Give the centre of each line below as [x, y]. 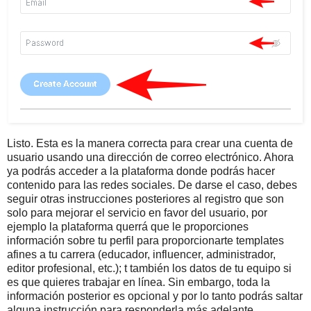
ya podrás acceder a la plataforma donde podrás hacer [141, 171]
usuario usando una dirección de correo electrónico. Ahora [150, 158]
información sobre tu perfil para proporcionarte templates [145, 241]
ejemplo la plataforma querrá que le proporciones [128, 227]
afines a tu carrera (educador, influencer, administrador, [141, 255]
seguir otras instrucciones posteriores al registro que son [145, 199]
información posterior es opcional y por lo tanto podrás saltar [155, 296]
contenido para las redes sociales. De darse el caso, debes [152, 185]
